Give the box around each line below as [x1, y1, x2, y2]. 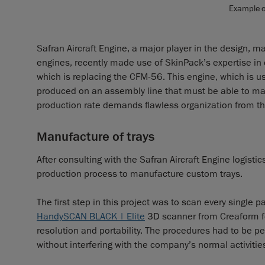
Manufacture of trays [37, 128, 154, 145]
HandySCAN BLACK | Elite [37, 210, 145, 222]
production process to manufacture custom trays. [37, 167, 243, 180]
